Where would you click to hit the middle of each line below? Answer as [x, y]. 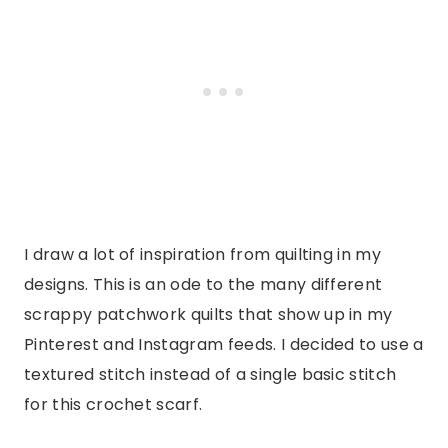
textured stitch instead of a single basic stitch [210, 374]
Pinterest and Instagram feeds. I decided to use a [224, 344]
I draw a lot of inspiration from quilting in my [203, 254]
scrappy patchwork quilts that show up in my [208, 314]
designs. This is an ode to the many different [203, 284]
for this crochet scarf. [113, 404]
